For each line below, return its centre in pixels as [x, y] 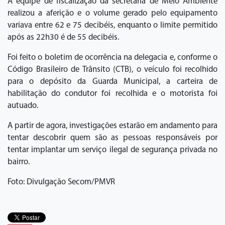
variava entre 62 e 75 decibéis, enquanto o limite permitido [113, 26]
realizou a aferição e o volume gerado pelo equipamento [113, 14]
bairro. [19, 162]
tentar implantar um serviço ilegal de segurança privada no [113, 150]
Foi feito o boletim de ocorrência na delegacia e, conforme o [113, 58]
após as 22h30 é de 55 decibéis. [63, 38]
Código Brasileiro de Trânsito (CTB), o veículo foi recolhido [113, 70]
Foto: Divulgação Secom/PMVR [61, 182]
